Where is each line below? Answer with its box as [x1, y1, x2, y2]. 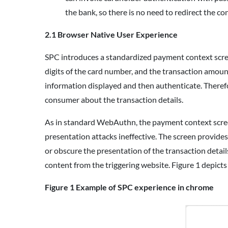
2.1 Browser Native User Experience [45, 30, 181, 40]
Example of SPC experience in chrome [76, 182, 215, 192]
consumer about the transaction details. [45, 95, 185, 105]
